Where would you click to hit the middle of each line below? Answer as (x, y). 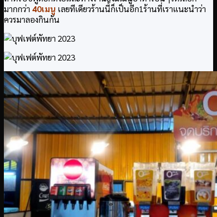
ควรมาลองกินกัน (32, 20)
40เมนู (45, 9)
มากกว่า (18, 9)
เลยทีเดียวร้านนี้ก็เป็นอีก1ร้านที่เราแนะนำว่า (132, 9)
